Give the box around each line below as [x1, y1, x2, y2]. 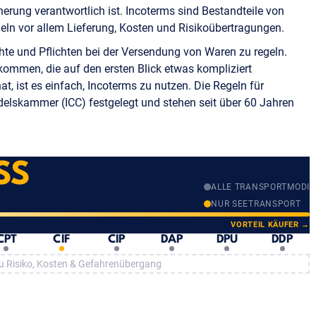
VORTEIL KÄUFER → [231, 220, 310, 229]
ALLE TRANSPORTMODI [211, 182, 310, 192]
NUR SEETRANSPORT [211, 199, 301, 209]
